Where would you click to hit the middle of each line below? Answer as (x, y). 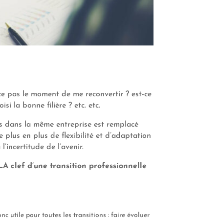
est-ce (142, 94)
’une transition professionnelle (89, 166)
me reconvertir (98, 94)
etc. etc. (86, 105)
